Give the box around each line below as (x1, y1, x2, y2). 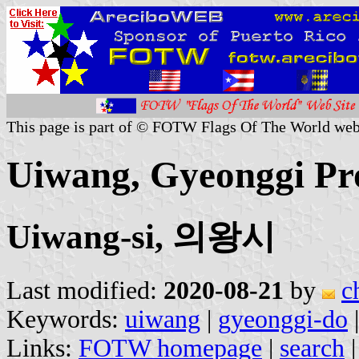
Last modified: (6, 276, 163, 305)
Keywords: (6, 305, 125, 333)
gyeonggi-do (218, 305, 348, 333)
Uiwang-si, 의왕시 (6, 217, 276, 256)
